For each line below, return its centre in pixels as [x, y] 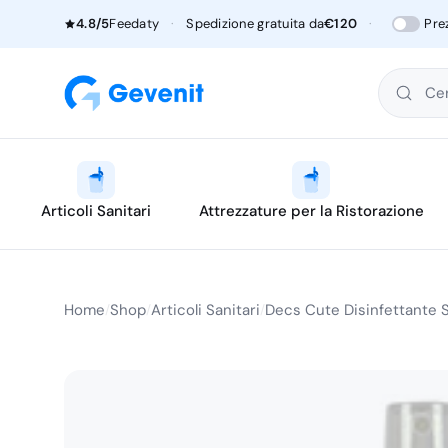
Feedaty [134, 23]
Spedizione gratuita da [255, 23]
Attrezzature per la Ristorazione [311, 211]
